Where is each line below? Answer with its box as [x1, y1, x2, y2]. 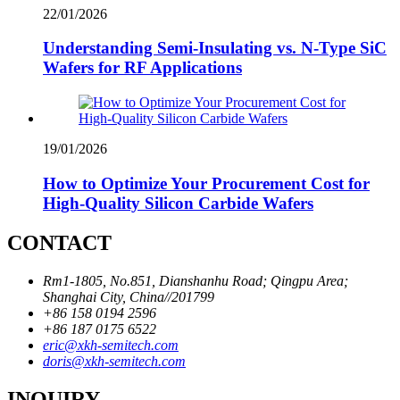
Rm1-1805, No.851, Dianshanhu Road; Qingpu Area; [43, 272, 348, 288]
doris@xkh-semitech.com [43, 353, 186, 369]
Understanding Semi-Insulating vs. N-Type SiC [43, 38, 387, 58]
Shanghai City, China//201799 [43, 288, 214, 304]
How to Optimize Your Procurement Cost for [43, 173, 370, 193]
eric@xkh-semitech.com [43, 337, 179, 353]
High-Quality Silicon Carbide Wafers [43, 193, 313, 212]
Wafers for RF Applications [43, 58, 242, 78]
